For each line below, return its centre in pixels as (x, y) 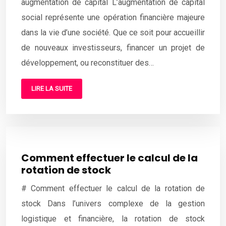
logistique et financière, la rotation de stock (113, 219)
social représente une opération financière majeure (113, 18)
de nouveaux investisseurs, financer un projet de (113, 48)
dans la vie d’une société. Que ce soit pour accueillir (113, 33)
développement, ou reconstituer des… (88, 63)
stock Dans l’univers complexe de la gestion (113, 204)
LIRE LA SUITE (52, 89)
